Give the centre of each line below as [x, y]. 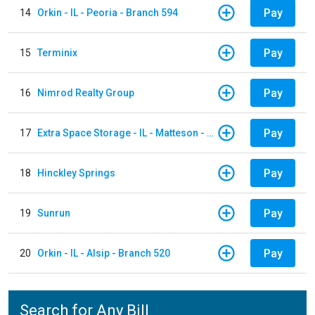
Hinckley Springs [76, 173]
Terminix [57, 52]
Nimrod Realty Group [86, 92]
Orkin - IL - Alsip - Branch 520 [104, 253]
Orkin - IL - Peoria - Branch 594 [108, 12]
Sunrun [54, 213]
